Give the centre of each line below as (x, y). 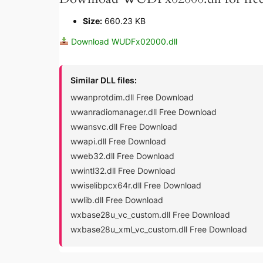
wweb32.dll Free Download (122, 156)
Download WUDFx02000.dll (123, 41)
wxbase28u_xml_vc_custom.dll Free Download (159, 229)
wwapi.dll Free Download (118, 141)
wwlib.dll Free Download (117, 200)
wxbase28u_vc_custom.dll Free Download (150, 214)
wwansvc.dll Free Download (124, 126)
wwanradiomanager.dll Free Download (143, 112)
